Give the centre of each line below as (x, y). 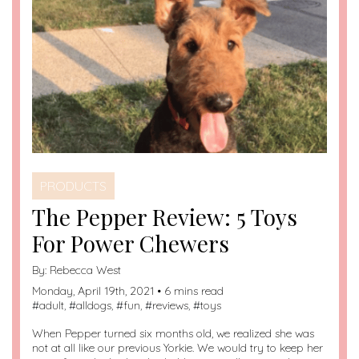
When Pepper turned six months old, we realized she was (173, 334)
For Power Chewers (131, 244)
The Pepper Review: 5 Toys (165, 217)
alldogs (94, 306)
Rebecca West (85, 270)
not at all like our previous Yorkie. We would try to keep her (177, 348)
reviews (170, 306)
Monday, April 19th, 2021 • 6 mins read (128, 291)
